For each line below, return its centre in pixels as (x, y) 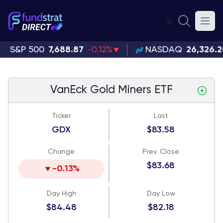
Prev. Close (161, 152)
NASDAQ (164, 50)
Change (61, 152)
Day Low (161, 194)
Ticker (61, 116)
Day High (61, 194)
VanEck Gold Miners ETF (111, 90)
